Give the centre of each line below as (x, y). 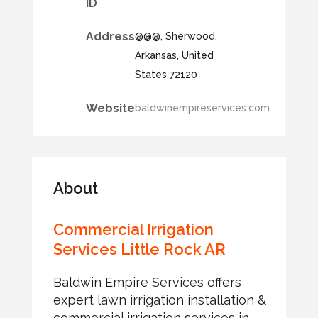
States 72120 (166, 75)
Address (110, 37)
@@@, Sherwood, (176, 37)
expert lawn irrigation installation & (159, 300)
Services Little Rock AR (139, 250)
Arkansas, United (174, 56)
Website (110, 109)
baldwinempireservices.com (202, 108)
